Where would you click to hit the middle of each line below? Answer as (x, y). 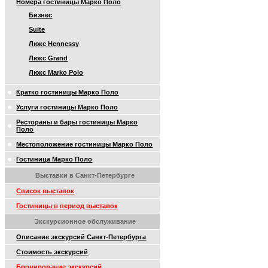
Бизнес (41, 15)
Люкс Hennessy (54, 44)
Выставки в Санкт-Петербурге (85, 175)
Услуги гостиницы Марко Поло (67, 107)
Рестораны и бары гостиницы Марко (77, 122)
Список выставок (45, 191)
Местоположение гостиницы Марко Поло (85, 144)
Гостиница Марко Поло (54, 159)
